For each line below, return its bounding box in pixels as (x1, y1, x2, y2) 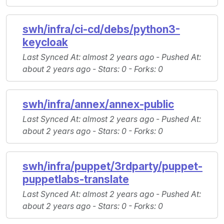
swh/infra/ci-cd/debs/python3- (22, 23, 180, 36)
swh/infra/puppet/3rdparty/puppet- (22, 160, 202, 173)
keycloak (22, 36, 68, 49)
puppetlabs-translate (22, 173, 129, 186)
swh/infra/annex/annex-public (22, 98, 174, 111)
